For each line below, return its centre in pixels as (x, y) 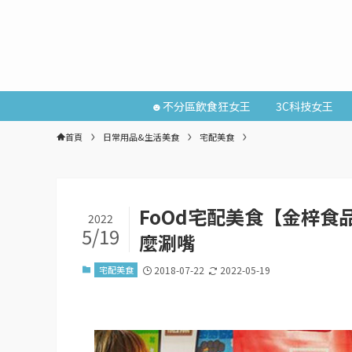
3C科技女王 (304, 106)
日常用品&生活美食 (141, 137)
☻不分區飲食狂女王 (201, 106)
